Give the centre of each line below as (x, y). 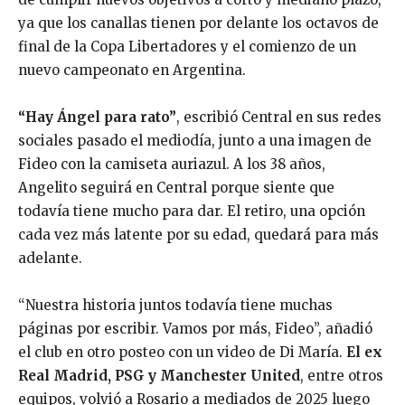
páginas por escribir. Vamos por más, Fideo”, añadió (195, 329)
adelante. (50, 258)
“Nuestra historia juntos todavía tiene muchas (175, 305)
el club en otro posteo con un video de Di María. (182, 352)
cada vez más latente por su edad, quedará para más (198, 235)
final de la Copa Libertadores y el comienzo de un (187, 47)
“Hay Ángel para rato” (97, 117)
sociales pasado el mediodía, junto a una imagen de (195, 141)
